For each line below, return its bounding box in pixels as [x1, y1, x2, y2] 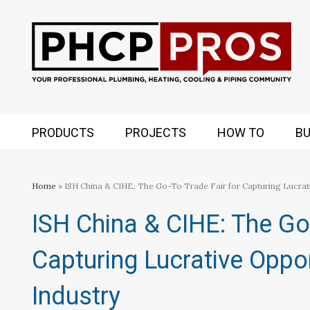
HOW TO [217, 125, 264, 140]
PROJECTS [125, 125, 186, 140]
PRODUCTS [32, 125, 94, 140]
